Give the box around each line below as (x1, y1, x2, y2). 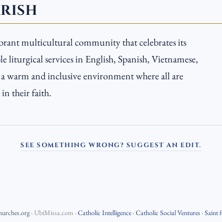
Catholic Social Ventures (135, 208, 200, 217)
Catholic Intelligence (77, 208, 131, 217)
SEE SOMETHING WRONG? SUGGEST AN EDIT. (20, 140, 202, 150)
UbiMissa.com (34, 208, 73, 217)
